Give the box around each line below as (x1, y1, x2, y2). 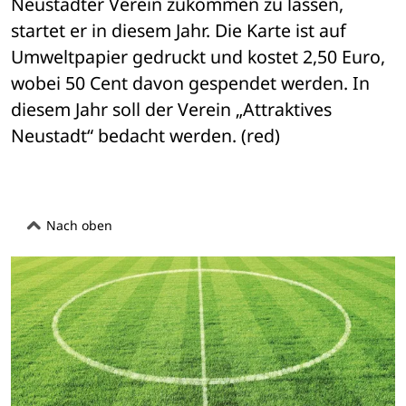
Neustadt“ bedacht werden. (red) (11, 122, 280, 148)
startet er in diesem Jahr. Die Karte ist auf (11, 17, 346, 43)
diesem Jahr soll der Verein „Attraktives (11, 96, 332, 121)
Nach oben (43, 217, 112, 235)
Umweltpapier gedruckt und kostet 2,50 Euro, (11, 43, 385, 69)
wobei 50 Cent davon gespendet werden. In (11, 70, 370, 95)
